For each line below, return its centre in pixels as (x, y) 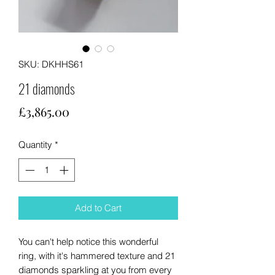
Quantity (35, 144)
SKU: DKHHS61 (51, 64)
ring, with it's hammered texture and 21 (97, 256)
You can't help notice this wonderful (88, 242)
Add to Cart (98, 208)
